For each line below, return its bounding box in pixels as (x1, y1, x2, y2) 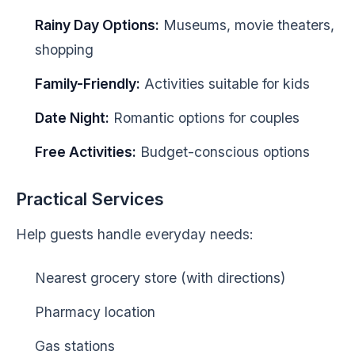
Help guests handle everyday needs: (16, 226, 254, 242)
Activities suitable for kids (140, 75, 310, 92)
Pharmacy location (35, 303, 155, 320)
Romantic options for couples (109, 109, 300, 126)
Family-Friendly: (35, 75, 140, 92)
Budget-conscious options (136, 143, 310, 160)
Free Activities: (35, 143, 136, 160)
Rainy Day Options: (35, 17, 159, 33)
